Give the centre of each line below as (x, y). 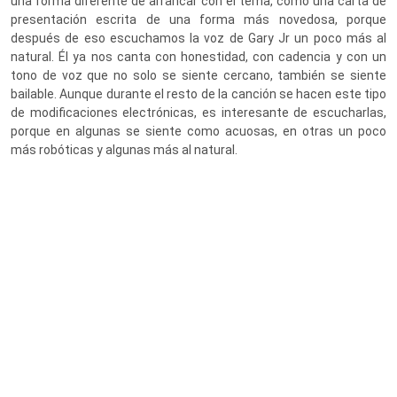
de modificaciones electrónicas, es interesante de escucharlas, (198, 113)
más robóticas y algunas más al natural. (124, 150)
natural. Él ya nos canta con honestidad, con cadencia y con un (198, 57)
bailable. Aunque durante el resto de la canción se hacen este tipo (198, 94)
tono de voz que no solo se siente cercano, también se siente (198, 76)
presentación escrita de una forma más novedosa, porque (198, 20)
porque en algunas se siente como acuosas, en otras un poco (198, 132)
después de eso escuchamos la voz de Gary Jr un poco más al (198, 39)
